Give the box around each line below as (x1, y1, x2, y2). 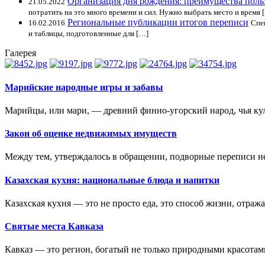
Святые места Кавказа (5, 221, 104, 232)
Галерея (5, 48, 36, 59)
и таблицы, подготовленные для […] (28, 29, 148, 38)
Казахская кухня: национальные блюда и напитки (5, 174, 219, 185)
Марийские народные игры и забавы (5, 82, 163, 92)
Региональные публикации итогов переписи (67, 17, 248, 28)
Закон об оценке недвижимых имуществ (5, 128, 177, 139)
